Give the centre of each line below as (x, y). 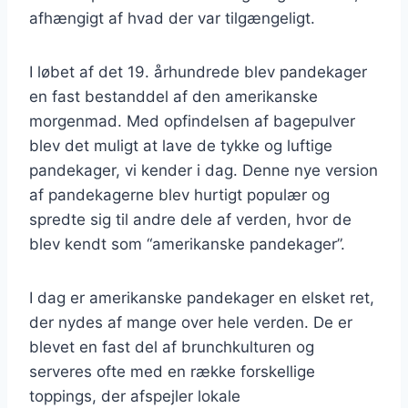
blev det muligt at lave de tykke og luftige (181, 145)
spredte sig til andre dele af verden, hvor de (190, 219)
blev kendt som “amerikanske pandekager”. (187, 244)
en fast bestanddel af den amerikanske (173, 96)
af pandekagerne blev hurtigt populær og (179, 194)
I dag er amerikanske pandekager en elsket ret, (202, 297)
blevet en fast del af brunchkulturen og (172, 347)
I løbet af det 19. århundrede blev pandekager (198, 71)
